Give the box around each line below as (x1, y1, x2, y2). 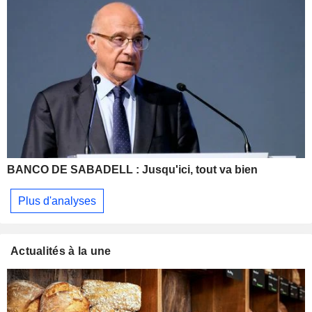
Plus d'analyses (18, 194, 96, 207)
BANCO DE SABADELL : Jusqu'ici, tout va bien (7, 164, 258, 176)
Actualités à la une (10, 245, 111, 258)
